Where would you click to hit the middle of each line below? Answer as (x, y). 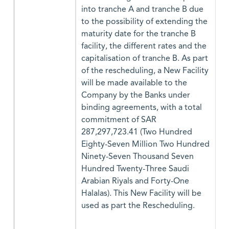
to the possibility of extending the (144, 22)
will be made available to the (134, 83)
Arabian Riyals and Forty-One (135, 181)
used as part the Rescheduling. (138, 206)
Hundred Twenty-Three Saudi (135, 169)
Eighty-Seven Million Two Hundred (145, 145)
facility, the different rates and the (144, 47)
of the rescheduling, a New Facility (145, 71)
